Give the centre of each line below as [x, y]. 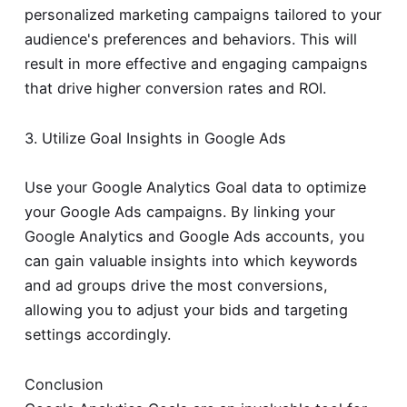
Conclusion [64, 385]
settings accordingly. [97, 335]
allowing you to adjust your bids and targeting [186, 310]
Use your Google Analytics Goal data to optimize [195, 188]
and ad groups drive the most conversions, [176, 286]
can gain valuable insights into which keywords [191, 261]
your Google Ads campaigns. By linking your [179, 212]
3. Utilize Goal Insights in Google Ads [155, 138]
